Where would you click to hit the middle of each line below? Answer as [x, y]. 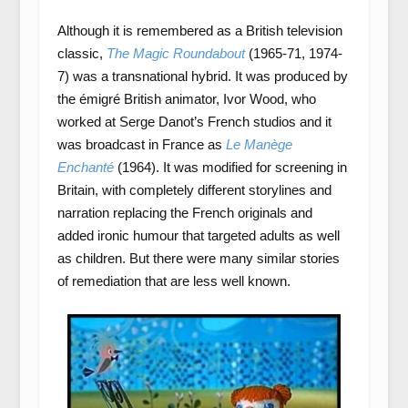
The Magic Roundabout [175, 53]
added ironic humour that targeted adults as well [198, 235]
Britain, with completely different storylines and [194, 190]
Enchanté [85, 167]
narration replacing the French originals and [184, 213]
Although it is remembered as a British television [199, 31]
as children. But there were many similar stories [198, 258]
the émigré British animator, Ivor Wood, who [186, 99]
